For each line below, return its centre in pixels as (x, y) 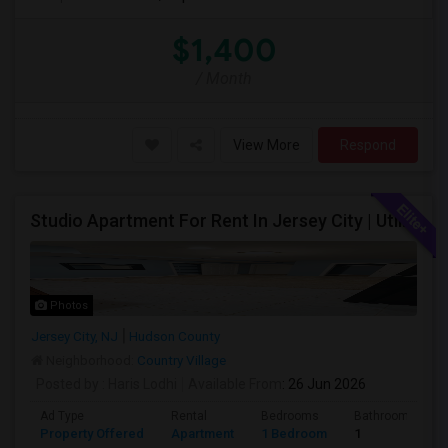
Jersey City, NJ (74, 336)
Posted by (67, 384)
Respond (368, 145)
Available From (235, 384)
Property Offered (92, 433)
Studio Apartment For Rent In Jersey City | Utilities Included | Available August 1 (408, 220)
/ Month (224, 78)
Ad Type (62, 416)
